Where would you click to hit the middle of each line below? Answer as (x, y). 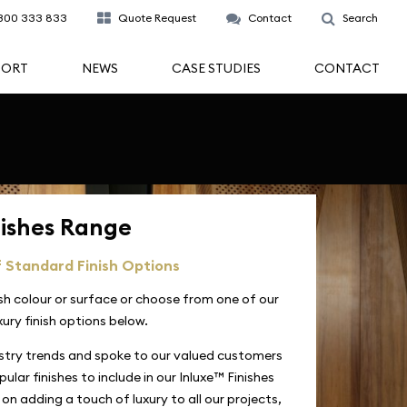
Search (360, 18)
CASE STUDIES (216, 68)
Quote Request (157, 18)
